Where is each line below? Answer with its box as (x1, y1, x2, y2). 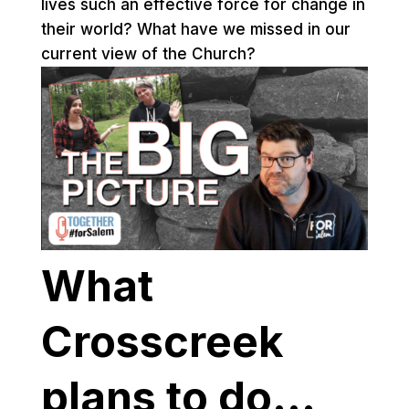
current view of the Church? (40, 44, 256, 63)
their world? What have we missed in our (40, 19, 351, 38)
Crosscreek (40, 315, 283, 368)
